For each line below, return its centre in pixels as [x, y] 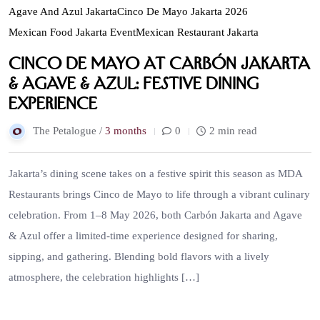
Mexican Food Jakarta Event [72, 32]
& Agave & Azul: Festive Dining [134, 83]
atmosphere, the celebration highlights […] [104, 277]
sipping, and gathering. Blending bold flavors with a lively [139, 256]
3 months [126, 130]
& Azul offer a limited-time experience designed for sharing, [143, 235]
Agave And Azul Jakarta [63, 11]
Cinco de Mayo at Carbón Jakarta [159, 63]
